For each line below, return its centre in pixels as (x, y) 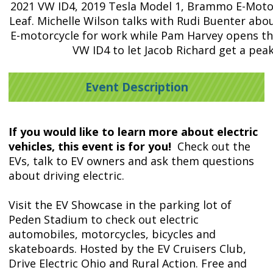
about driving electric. (66, 175)
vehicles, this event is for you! (91, 146)
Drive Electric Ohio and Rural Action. (105, 263)
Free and (224, 263)
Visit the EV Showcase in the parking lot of (120, 204)
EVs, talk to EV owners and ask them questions (131, 161)
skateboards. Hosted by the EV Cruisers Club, (127, 248)
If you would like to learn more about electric (133, 131)
